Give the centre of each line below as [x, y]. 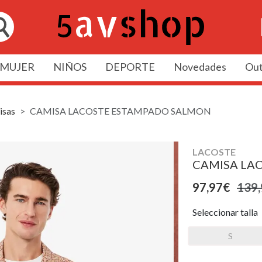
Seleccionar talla [225, 212]
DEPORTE [130, 66]
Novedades [200, 66]
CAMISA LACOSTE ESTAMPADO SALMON [120, 111]
